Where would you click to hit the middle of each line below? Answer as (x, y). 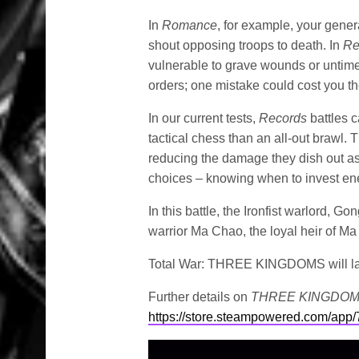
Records (283, 118)
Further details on (200, 297)
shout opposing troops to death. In (246, 45)
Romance (190, 25)
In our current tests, (204, 118)
